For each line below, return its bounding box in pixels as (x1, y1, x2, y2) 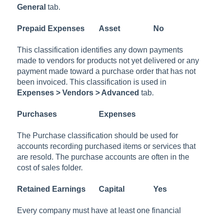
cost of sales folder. (17, 163, 83, 172)
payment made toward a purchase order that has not (17, 67, 196, 75)
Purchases (17, 109, 57, 118)
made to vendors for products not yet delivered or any (17, 56, 200, 65)
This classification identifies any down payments (17, 45, 183, 54)
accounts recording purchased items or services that (17, 142, 196, 150)
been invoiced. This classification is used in (17, 77, 167, 86)
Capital (99, 184, 125, 193)
